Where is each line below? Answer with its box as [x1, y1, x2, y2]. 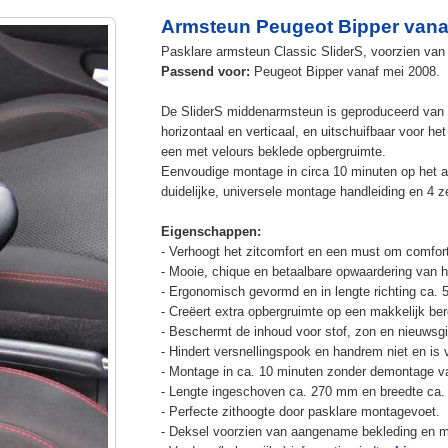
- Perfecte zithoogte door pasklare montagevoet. [160, 403, 440, 419]
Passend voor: [160, 63, 250, 79]
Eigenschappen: [160, 223, 261, 239]
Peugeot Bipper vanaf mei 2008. [249, 63, 440, 79]
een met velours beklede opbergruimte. [160, 143, 386, 159]
